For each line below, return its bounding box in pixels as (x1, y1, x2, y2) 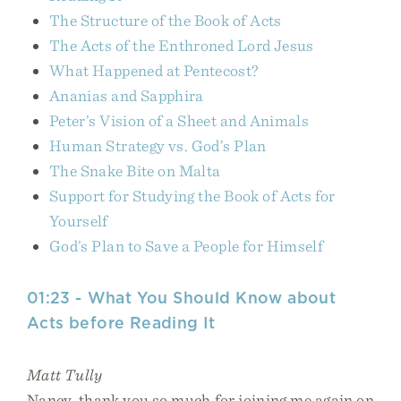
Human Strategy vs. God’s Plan (49, 136, 267, 155)
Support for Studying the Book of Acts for (49, 186, 336, 205)
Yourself (49, 211, 108, 230)
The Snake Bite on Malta (49, 161, 221, 180)
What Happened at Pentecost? (49, 61, 259, 80)
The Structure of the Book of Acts (49, 11, 282, 30)
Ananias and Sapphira (49, 86, 204, 105)
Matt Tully (27, 365, 103, 384)
